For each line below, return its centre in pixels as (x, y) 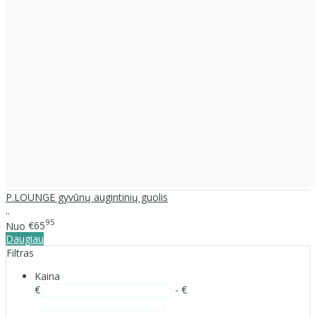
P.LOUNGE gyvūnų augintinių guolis (87, 197)
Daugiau (25, 239)
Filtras (20, 253)
